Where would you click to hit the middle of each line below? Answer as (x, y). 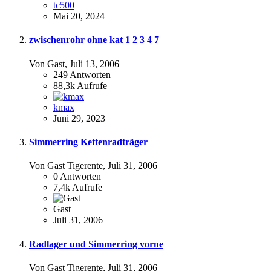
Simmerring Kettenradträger (88, 142)
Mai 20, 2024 (79, 16)
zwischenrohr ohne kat (77, 40)
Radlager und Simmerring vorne (96, 244)
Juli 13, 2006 (94, 64)
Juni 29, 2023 (79, 118)
